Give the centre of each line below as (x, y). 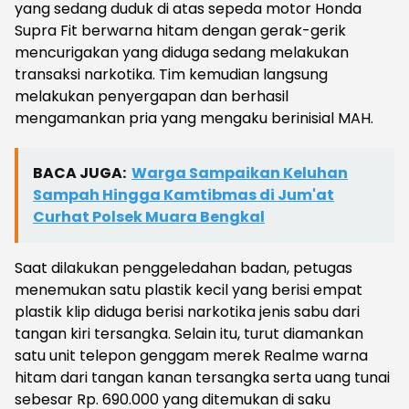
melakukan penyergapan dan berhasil (152, 97)
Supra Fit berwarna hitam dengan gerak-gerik (180, 31)
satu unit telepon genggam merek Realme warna (191, 356)
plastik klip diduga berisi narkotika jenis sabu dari (187, 312)
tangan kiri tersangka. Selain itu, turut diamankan (189, 334)
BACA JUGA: (79, 173)
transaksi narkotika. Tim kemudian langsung (171, 75)
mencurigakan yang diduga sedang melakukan (182, 53)
